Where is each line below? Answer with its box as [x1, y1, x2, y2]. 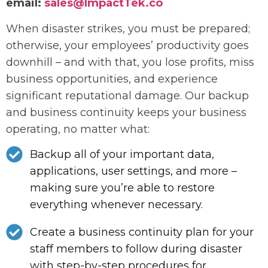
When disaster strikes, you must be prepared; [6, 22, 250, 35]
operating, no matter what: [6, 122, 150, 136]
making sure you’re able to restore [30, 181, 215, 195]
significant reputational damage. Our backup [6, 89, 249, 102]
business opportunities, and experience [6, 72, 218, 86]
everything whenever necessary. [30, 198, 203, 212]
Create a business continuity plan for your [30, 226, 254, 239]
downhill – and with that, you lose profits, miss [6, 55, 254, 69]
